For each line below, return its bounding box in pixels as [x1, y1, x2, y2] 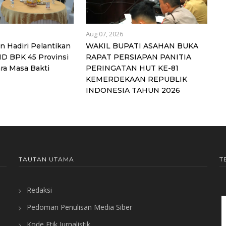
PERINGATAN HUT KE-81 [85, 63, 179, 73]
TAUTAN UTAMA [18, 155, 74, 163]
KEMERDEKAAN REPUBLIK [85, 74, 187, 84]
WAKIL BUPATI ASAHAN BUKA [85, 41, 198, 50]
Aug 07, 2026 [85, 29, 123, 38]
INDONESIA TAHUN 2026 [85, 85, 180, 95]
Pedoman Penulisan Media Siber [26, 202, 132, 212]
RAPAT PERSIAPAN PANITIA [85, 52, 191, 62]
